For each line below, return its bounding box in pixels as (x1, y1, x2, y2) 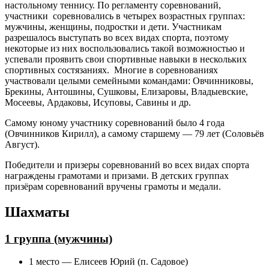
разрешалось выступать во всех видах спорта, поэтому (5, 32, 229, 43)
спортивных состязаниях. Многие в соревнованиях (5, 64, 218, 75)
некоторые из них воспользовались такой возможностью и (5, 43, 245, 53)
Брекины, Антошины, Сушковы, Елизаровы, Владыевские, (5, 86, 248, 97)
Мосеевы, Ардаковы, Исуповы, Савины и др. (5, 97, 191, 107)
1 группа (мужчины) (5, 232, 112, 245)
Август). (5, 139, 40, 150)
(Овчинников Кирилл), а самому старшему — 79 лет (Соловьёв (5, 128, 264, 139)
